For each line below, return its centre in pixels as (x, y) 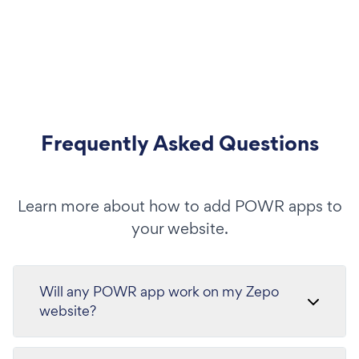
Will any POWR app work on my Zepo (159, 291)
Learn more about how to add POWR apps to (179, 206)
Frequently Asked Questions (179, 143)
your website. (179, 228)
